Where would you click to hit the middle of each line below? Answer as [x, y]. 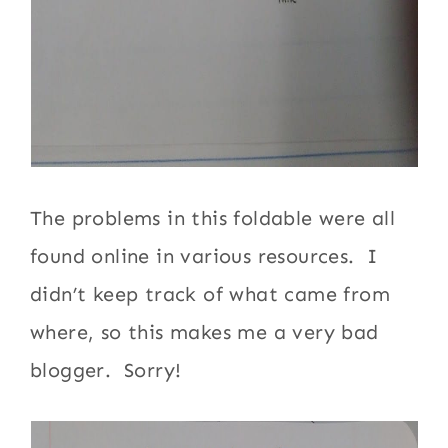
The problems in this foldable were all [213, 218]
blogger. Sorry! [106, 370]
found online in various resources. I [204, 256]
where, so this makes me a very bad [204, 332]
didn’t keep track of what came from [210, 294]
